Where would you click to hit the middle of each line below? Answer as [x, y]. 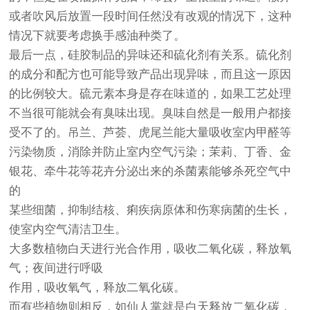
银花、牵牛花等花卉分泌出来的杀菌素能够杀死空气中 [151, 172]
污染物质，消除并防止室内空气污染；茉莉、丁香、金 [151, 152]
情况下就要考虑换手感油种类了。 [98, 36]
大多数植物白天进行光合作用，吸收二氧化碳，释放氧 [151, 249]
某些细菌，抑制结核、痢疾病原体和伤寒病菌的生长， [151, 210]
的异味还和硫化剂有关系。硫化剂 [203, 55]
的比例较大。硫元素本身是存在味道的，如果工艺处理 [151, 94]
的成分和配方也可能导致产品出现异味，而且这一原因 [151, 75]
